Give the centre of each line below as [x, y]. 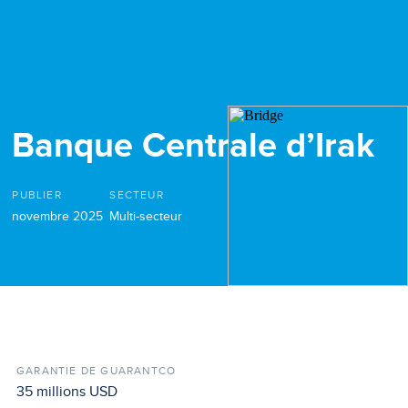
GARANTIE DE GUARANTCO [97, 370]
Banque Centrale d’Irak [194, 146]
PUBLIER [37, 194]
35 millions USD [67, 391]
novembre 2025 [58, 216]
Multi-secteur [146, 216]
